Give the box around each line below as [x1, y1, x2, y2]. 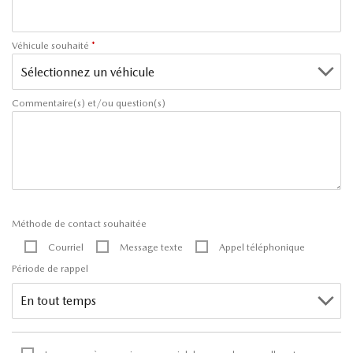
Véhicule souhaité [12, 39, 91, 51]
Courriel [48, 241, 84, 253]
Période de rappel [12, 262, 88, 274]
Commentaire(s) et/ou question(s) [12, 97, 165, 109]
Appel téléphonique [219, 241, 305, 253]
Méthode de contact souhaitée [12, 217, 147, 229]
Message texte [120, 241, 183, 253]
